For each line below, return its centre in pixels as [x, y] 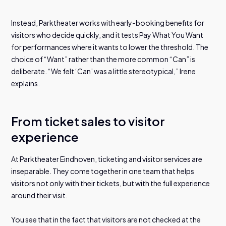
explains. [26, 83]
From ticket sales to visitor [88, 121]
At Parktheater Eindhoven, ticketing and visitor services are [107, 159]
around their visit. [40, 195]
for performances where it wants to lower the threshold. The [110, 47]
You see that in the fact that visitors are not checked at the [106, 219]
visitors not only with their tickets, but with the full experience [111, 183]
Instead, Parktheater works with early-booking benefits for [108, 22]
